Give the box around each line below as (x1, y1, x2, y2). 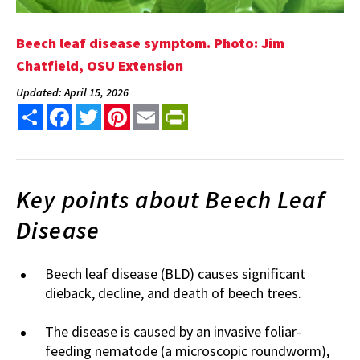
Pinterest (130, 102, 183, 119)
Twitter (101, 102, 143, 119)
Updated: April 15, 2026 (16, 84, 129, 100)
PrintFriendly (188, 102, 261, 119)
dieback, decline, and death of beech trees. (45, 284, 301, 303)
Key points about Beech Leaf (16, 183, 325, 215)
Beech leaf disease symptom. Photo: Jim (16, 33, 284, 52)
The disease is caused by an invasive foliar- (45, 322, 301, 342)
